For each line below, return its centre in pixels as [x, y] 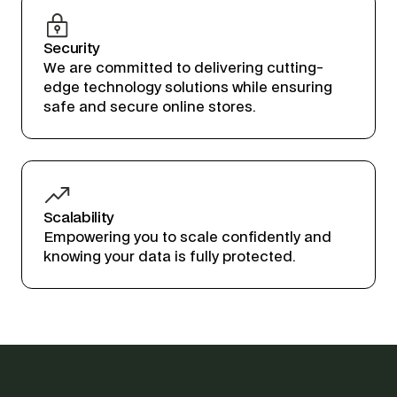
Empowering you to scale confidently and [187, 237]
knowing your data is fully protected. [169, 257]
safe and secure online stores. [149, 108]
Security [72, 49]
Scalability [79, 218]
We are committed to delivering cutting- [183, 69]
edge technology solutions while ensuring [187, 88]
